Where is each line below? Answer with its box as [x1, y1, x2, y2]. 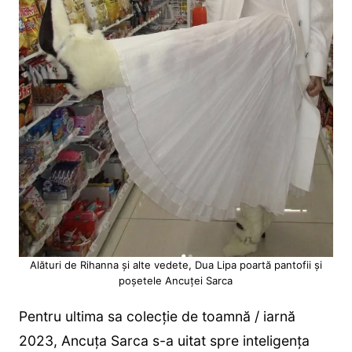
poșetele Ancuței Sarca [119, 274, 233, 288]
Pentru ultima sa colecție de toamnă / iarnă [18, 308, 295, 325]
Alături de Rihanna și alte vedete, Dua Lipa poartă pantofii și [29, 258, 322, 272]
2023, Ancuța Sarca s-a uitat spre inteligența [18, 332, 310, 350]
